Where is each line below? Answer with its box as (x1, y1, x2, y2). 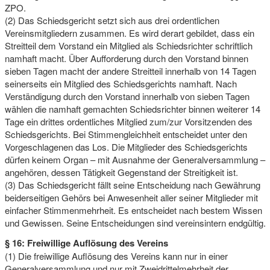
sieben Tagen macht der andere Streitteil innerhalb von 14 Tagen (4, 64, 256, 77)
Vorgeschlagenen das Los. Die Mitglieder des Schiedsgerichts (4, 140, 248, 153)
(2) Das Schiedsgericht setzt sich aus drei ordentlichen (4, 13, 219, 27)
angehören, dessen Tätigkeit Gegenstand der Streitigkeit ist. (4, 165, 238, 178)
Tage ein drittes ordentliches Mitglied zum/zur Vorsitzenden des (4, 115, 253, 128)
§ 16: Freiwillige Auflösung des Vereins (4, 236, 168, 250)
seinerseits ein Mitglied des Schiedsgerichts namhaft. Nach (4, 77, 237, 90)
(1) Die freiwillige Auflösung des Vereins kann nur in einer (4, 249, 228, 262)
